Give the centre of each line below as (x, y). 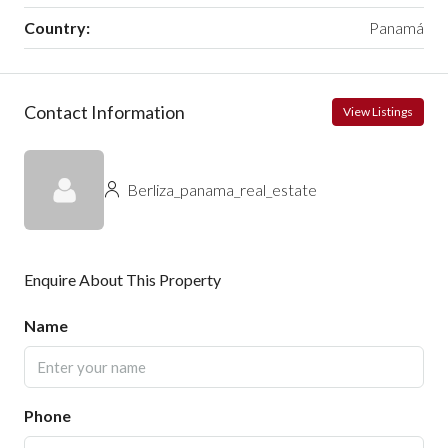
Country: (57, 28)
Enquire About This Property (122, 280)
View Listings (378, 112)
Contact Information (104, 111)
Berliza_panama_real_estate (220, 190)
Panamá (396, 28)
